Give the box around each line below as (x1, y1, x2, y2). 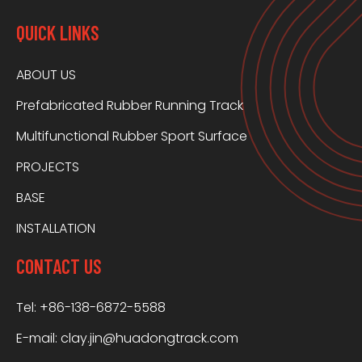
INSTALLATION (16, 219, 95, 238)
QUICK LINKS (16, 21, 99, 45)
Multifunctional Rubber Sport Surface (16, 127, 247, 146)
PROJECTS (16, 158, 79, 177)
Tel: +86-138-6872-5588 (16, 298, 166, 318)
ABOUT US (16, 65, 76, 85)
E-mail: (16, 329, 61, 348)
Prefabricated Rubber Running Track (16, 96, 243, 116)
